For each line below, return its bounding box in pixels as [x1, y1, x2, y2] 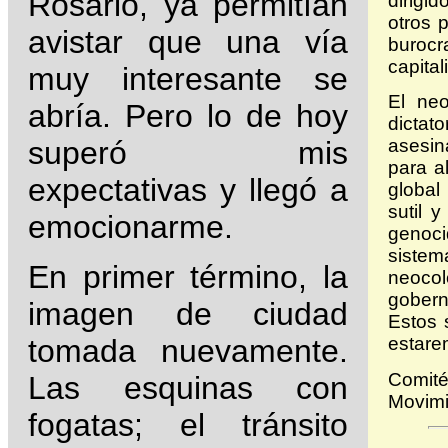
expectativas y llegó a [28, 172, 348, 209]
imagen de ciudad [28, 296, 348, 333]
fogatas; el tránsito [28, 407, 348, 444]
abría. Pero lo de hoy [28, 98, 348, 135]
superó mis [28, 135, 348, 172]
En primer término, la [28, 259, 348, 296]
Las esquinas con [28, 370, 348, 407]
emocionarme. [28, 209, 233, 246]
